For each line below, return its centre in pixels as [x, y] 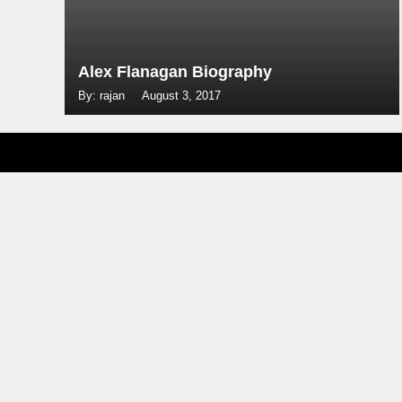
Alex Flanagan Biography [175, 72]
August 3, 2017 [181, 96]
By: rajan [103, 96]
